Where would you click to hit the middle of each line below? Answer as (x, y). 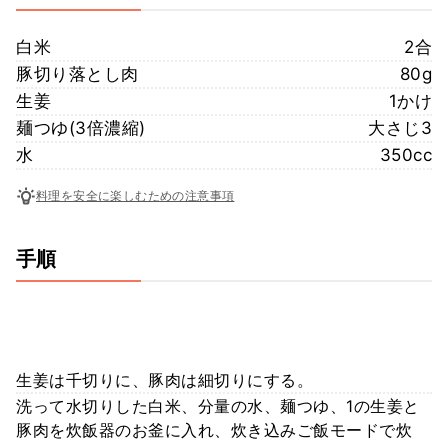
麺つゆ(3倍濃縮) (81, 127)
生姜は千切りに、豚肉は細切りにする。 (164, 379)
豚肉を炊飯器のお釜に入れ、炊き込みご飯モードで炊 (214, 429)
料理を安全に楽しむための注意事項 (135, 196)
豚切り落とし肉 (77, 73)
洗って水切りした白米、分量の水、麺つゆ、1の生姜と (218, 405)
